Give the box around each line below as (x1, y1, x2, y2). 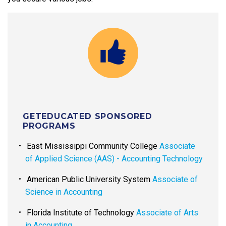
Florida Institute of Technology (27, 208, 136, 218)
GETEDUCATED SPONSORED (23, 111, 152, 122)
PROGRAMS (23, 121, 76, 131)
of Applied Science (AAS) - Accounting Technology (25, 154, 203, 164)
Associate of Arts (136, 208, 198, 218)
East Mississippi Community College (27, 141, 159, 151)
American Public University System (27, 175, 152, 185)
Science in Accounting (25, 187, 102, 197)
